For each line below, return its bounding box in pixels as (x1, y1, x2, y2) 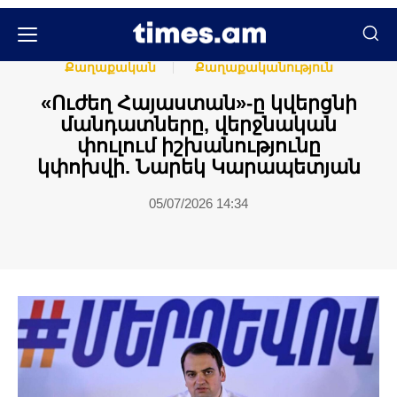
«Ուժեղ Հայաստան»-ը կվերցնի (40, 92, 357, 114)
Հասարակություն (214, 44, 332, 58)
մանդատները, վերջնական (60, 113, 337, 136)
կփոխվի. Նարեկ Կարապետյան (36, 156, 361, 178)
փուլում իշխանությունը (76, 135, 321, 157)
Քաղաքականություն (194, 60, 333, 74)
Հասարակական (65, 44, 176, 58)
